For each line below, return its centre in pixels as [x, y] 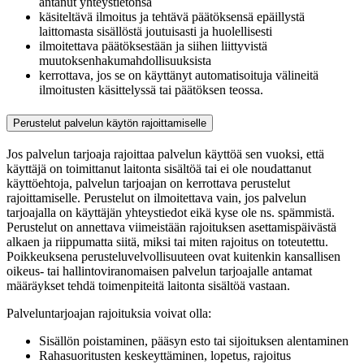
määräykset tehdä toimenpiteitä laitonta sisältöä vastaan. [148, 285]
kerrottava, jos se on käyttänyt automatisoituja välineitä [179, 76]
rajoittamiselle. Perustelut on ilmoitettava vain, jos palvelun [156, 197]
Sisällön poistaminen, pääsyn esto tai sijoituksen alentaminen [194, 340]
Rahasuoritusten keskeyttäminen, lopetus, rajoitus [165, 355]
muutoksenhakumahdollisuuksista [125, 61]
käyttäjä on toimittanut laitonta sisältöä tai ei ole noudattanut [159, 168]
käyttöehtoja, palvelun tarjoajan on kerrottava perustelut [148, 183]
